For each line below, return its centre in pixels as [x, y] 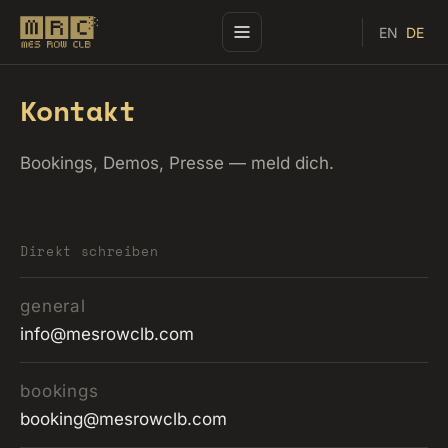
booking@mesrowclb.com [123, 419]
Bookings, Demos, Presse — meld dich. [177, 163]
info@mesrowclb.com [107, 334]
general [53, 306]
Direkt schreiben [89, 251]
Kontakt [78, 110]
